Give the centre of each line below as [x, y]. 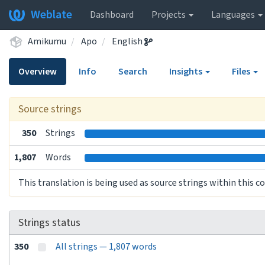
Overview [38, 72]
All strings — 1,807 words [106, 247]
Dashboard [112, 15]
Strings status [49, 223]
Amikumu [47, 41]
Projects [169, 15]
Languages [234, 15]
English [128, 41]
